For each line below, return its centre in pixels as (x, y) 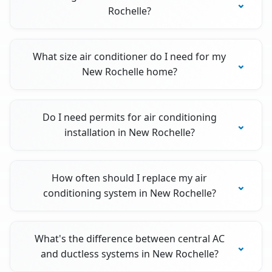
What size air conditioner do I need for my (130, 57)
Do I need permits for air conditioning (129, 117)
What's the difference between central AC (129, 239)
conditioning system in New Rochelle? (129, 193)
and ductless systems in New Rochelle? (129, 254)
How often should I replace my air (130, 178)
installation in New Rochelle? (129, 133)
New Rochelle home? (129, 72)
